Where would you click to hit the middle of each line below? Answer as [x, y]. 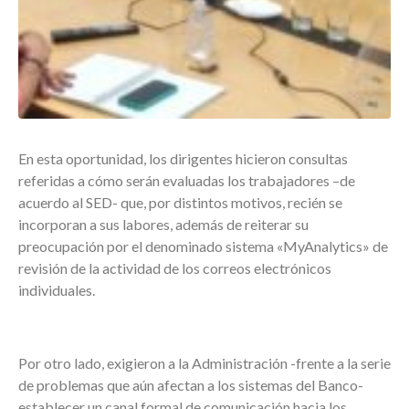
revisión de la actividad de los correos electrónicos [175, 267]
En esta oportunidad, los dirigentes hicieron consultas [183, 158]
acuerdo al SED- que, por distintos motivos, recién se [180, 202]
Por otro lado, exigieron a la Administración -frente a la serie [204, 362]
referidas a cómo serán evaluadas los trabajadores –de [187, 180]
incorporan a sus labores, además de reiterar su [163, 224]
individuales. [57, 289]
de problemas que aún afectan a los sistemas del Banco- [191, 384]
